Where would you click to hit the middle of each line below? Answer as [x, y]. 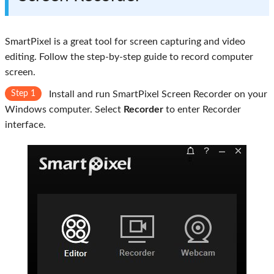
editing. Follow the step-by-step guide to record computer [129, 57]
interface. [25, 125]
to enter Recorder [202, 110]
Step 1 [23, 94]
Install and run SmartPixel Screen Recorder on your [157, 94]
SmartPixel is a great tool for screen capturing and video [125, 42]
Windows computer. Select [64, 110]
